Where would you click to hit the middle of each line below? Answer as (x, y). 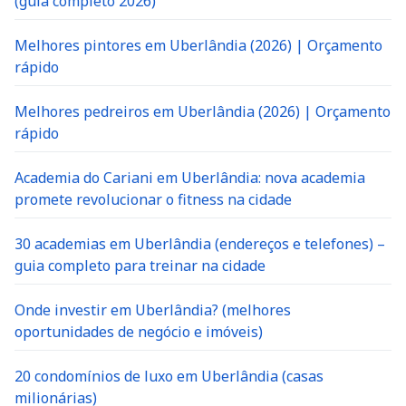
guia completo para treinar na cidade (140, 266)
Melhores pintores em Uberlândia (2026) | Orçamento (198, 45)
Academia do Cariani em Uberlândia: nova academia (190, 178)
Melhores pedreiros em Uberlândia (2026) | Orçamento (203, 111)
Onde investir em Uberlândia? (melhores (153, 310)
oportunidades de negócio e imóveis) (139, 332)
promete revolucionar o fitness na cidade (153, 199)
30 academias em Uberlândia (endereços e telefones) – (200, 244)
